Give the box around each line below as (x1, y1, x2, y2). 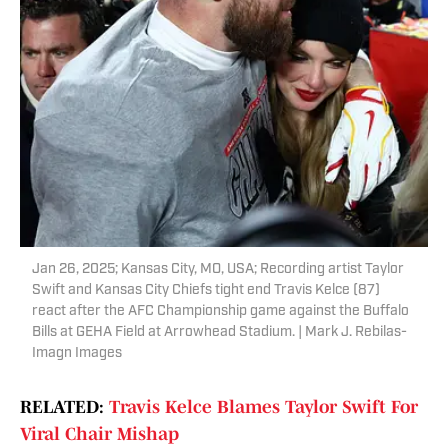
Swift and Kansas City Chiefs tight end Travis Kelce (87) (32, 283, 380, 299)
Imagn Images (32, 346, 122, 362)
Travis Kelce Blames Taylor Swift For (109, 397, 418, 418)
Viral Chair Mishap (20, 424, 179, 445)
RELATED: (20, 397, 109, 418)
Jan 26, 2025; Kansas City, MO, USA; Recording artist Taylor (32, 262, 404, 278)
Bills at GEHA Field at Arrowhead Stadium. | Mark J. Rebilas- (32, 325, 407, 341)
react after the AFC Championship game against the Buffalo (32, 304, 409, 320)
